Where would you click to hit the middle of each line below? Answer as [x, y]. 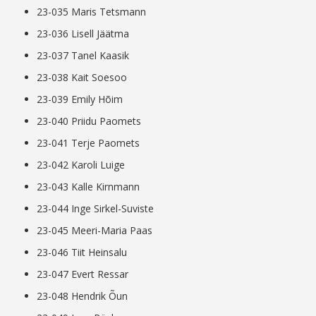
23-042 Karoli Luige [81, 165]
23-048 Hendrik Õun [83, 296]
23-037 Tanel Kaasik [83, 56]
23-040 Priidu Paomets [89, 121]
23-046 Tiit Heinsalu [82, 253]
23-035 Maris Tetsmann [92, 12]
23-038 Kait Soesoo [82, 78]
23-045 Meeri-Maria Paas [95, 231]
